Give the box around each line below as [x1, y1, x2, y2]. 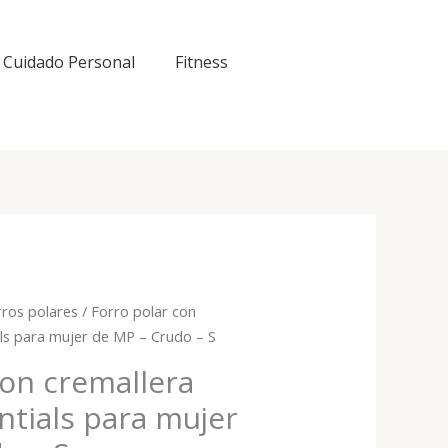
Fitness [175, 51, 228, 73]
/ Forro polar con [78, 301, 197, 322]
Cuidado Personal [3, 51, 135, 73]
